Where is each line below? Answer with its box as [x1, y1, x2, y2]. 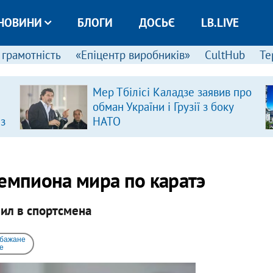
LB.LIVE [200, 15, 239, 30]
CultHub [204, 48, 245, 62]
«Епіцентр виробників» [75, 48, 190, 62]
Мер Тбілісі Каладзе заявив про [92, 85, 252, 99]
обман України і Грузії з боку [92, 99, 233, 114]
